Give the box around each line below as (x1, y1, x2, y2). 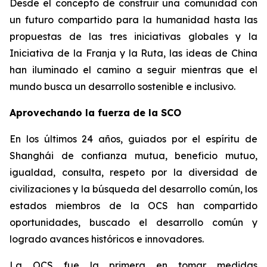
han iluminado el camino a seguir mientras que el (10, 64, 257, 76)
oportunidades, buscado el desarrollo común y (10, 216, 257, 228)
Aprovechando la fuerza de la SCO (10, 107, 181, 119)
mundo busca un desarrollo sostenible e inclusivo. (10, 80, 235, 92)
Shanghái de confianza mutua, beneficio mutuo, (10, 150, 257, 162)
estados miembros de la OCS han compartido (10, 200, 257, 212)
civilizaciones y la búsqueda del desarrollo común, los (10, 183, 257, 195)
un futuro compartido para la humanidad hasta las (10, 14, 257, 26)
